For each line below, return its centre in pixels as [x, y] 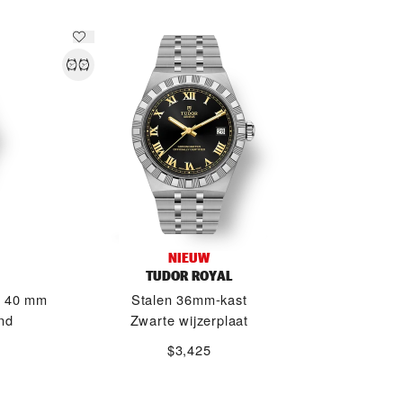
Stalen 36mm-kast [189, 299]
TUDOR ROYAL [189, 276]
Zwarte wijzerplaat [189, 320]
